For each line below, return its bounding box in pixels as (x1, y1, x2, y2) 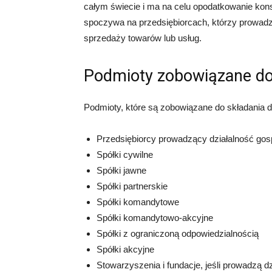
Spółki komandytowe (97, 197, 179, 207)
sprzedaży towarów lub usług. (84, 33, 202, 43)
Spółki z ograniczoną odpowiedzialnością (97, 228, 259, 239)
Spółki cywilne (97, 149, 153, 160)
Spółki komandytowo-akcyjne (97, 212, 213, 223)
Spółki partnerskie (97, 181, 168, 191)
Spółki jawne (97, 165, 146, 175)
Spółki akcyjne (97, 244, 154, 254)
